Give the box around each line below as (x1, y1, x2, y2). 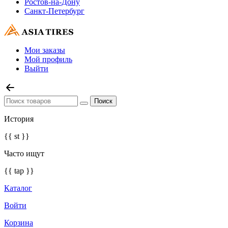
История (4, 115, 34, 123)
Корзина (4, 218, 33, 227)
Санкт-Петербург (24, 7, 84, 15)
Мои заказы (24, 46, 65, 54)
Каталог (4, 184, 32, 192)
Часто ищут (4, 149, 44, 158)
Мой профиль (24, 55, 72, 64)
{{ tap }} (4, 166, 34, 175)
